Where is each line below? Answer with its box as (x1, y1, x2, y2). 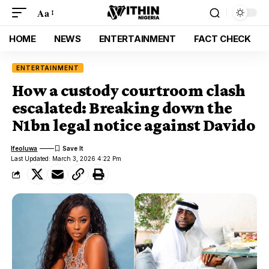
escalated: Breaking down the (12, 98, 232, 117)
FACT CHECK (193, 32, 251, 44)
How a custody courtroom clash (12, 81, 246, 100)
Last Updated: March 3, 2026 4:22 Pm (11, 155, 122, 162)
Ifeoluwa (11, 144, 38, 152)
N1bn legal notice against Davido (12, 116, 256, 134)
